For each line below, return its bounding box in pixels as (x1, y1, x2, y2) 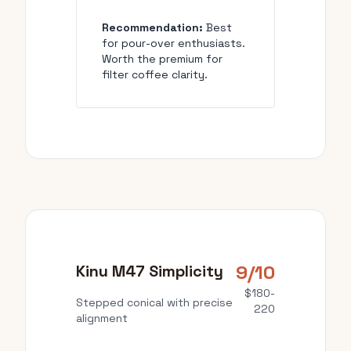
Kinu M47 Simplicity (76, 261, 223, 281)
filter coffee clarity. (102, 67, 208, 81)
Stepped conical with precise (76, 295, 233, 309)
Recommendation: (102, 20, 203, 34)
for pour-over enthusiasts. (102, 36, 245, 50)
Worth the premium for (102, 52, 223, 66)
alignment (76, 311, 128, 325)
